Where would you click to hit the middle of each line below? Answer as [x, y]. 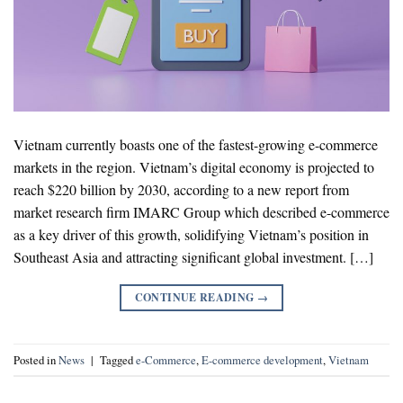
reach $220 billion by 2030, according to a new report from [181, 190]
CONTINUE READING [196, 298]
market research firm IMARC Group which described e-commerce [201, 212]
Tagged [118, 359]
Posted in [36, 359]
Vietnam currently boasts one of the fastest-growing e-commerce [196, 145]
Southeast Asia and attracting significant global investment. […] [193, 257]
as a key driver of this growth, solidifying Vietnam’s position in [191, 235]
